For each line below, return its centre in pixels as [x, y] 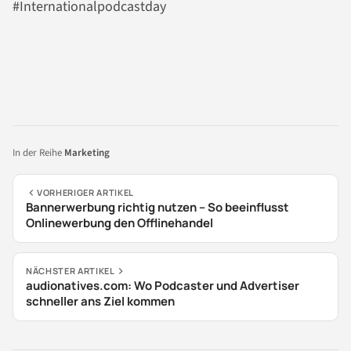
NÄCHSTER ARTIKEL [71, 270]
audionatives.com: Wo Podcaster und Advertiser [163, 285]
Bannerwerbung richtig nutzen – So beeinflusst [157, 207]
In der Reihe [38, 152]
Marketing [87, 152]
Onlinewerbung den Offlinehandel [119, 223]
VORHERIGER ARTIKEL [85, 192]
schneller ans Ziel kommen [100, 301]
